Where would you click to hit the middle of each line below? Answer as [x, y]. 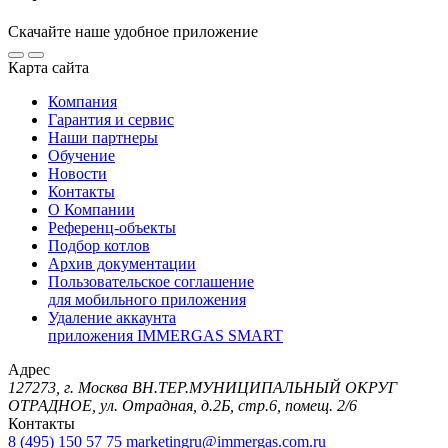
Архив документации [122, 264]
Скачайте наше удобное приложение [133, 32]
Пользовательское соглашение [151, 282]
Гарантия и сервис [111, 120]
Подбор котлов [99, 246]
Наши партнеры [103, 138]
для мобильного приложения [147, 300]
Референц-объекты [112, 228]
